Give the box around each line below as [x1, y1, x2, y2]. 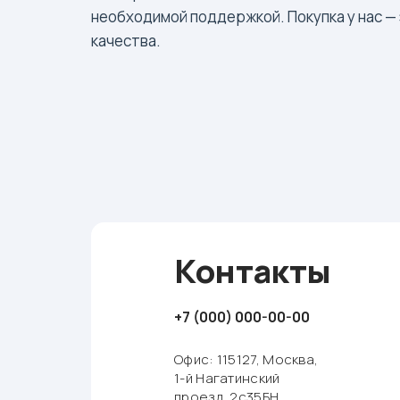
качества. [91, 30, 161, 51]
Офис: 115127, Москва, [174, 350, 319, 369]
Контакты [174, 249, 331, 293]
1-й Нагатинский [174, 369, 280, 387]
